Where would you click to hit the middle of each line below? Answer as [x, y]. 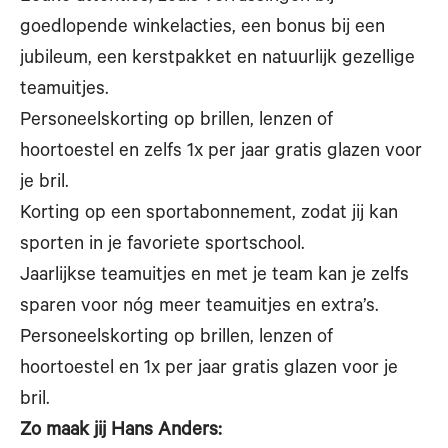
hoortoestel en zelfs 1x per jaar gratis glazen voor [221, 152]
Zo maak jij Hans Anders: [121, 431]
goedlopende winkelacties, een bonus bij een [202, 28]
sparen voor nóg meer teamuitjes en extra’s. [199, 307]
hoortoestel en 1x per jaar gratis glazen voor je [209, 369]
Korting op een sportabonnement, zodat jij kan [209, 214]
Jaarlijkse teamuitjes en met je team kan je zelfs [214, 276]
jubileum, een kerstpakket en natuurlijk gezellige [217, 59]
